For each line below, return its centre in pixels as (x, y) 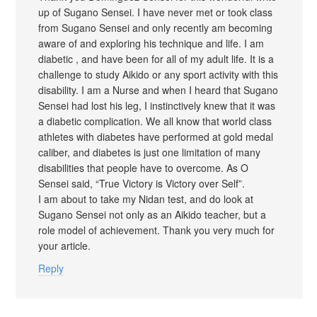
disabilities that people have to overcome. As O (143, 167)
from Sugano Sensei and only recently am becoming (155, 27)
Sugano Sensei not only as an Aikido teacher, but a (152, 214)
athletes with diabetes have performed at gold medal (156, 136)
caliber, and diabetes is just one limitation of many (149, 152)
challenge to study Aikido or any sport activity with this (158, 74)
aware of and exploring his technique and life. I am (151, 43)
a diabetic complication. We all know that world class (155, 121)
